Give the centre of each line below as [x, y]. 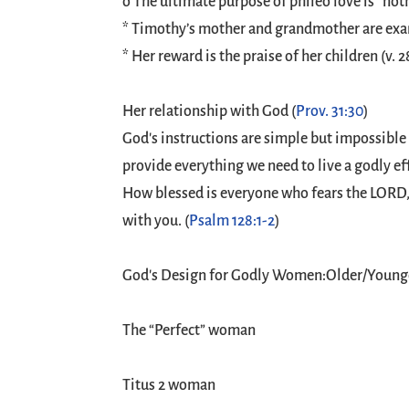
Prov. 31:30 [330, 111]
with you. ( [156, 221]
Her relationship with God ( [210, 111]
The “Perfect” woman [189, 330]
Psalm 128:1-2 [232, 221]
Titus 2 [144, 385]
